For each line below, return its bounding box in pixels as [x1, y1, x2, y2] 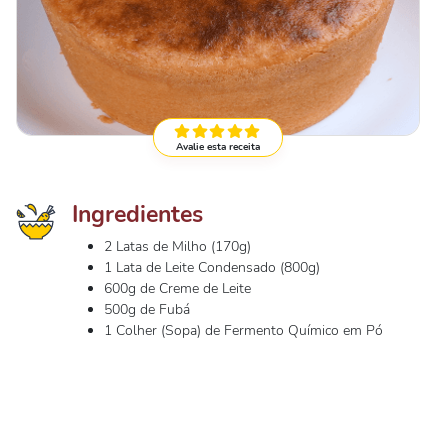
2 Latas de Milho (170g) [104, 237, 251, 256]
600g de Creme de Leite [104, 279, 251, 298]
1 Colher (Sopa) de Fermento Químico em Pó [104, 321, 383, 340]
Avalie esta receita [176, 140, 260, 154]
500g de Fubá [104, 300, 190, 319]
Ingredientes [72, 198, 203, 230]
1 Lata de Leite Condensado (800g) [104, 258, 320, 277]
